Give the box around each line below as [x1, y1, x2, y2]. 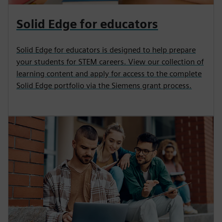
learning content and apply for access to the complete [16, 69, 202, 79]
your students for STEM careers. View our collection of [16, 57, 204, 67]
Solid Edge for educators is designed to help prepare [16, 45, 196, 55]
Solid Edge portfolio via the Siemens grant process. [16, 81, 192, 91]
